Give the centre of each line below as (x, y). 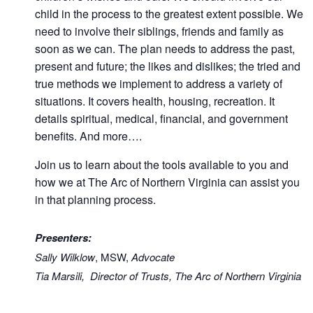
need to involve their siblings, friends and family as (159, 31)
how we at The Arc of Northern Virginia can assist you (167, 182)
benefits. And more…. (88, 136)
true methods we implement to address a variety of (159, 83)
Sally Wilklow (65, 257)
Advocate (152, 257)
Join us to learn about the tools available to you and (162, 165)
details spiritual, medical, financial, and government (161, 118)
